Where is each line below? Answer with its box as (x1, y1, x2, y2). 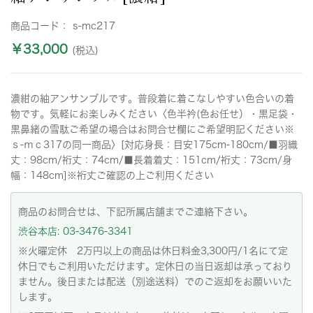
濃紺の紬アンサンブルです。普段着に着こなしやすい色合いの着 (10, 94, 294, 103)
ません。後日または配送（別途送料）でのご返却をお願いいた (18, 277, 292, 286)
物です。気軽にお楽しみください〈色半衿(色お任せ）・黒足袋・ (10, 109, 298, 119)
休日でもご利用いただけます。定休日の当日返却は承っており (18, 261, 292, 271)
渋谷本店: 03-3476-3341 (18, 226, 133, 236)
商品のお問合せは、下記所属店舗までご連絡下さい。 (18, 207, 253, 217)
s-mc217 (73, 21, 115, 31)
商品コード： (10, 21, 73, 31)
